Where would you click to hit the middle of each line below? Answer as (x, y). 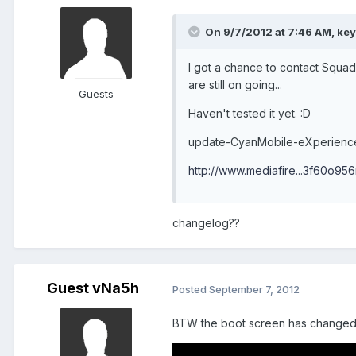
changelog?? (206, 223)
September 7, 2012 (254, 289)
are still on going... (235, 85)
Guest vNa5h (93, 288)
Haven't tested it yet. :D (250, 114)
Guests (96, 94)
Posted (191, 289)
